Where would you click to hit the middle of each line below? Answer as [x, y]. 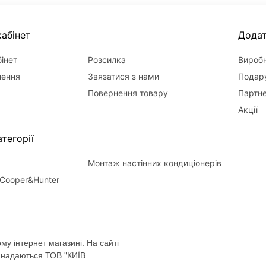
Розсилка [107, 60]
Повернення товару [128, 93]
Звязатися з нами [124, 77]
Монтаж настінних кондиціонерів [155, 163]
